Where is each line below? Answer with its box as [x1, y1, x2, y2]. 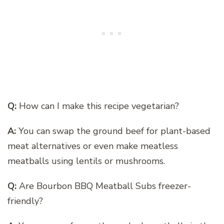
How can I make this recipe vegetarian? [16, 100, 179, 112]
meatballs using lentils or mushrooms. [7, 155, 165, 167]
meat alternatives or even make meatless [7, 140, 178, 152]
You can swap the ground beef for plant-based [16, 125, 210, 137]
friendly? [7, 195, 43, 207]
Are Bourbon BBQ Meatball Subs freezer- [16, 180, 191, 192]
